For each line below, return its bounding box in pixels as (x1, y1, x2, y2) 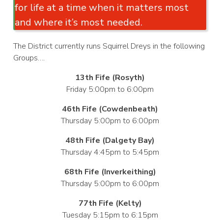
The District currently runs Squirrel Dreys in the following (13, 40, 205, 52)
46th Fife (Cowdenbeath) (62, 103, 158, 114)
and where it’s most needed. (15, 15, 143, 29)
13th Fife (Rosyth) (75, 72, 145, 83)
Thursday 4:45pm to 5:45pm (61, 146, 159, 158)
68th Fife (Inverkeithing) (64, 166, 156, 177)
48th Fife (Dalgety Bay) (65, 135, 155, 146)
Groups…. (13, 52, 45, 63)
